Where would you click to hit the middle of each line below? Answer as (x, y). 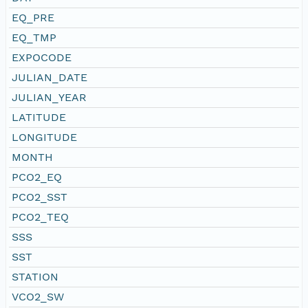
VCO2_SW (38, 296)
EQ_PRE (33, 17)
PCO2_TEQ (40, 217)
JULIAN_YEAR (49, 97)
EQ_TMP (34, 37)
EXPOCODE (42, 57)
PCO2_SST (40, 197)
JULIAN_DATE (49, 77)
